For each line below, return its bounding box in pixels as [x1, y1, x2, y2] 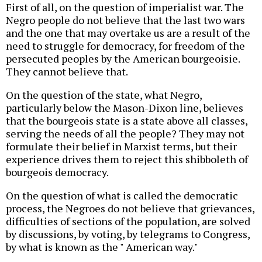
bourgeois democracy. [6, 164, 109, 179]
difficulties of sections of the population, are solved [6, 213, 250, 228]
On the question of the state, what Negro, [6, 87, 202, 102]
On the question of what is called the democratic [6, 188, 238, 202]
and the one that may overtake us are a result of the [6, 25, 250, 40]
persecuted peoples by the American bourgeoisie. [6, 51, 240, 65]
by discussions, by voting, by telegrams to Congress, [6, 226, 250, 241]
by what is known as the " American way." [6, 239, 198, 254]
